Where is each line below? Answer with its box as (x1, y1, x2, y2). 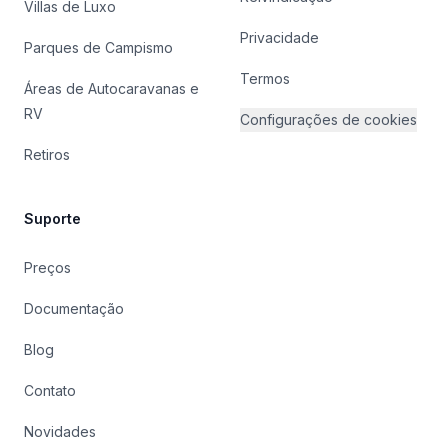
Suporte (24, 210, 81, 228)
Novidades (24, 423, 96, 441)
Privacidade (240, 29, 319, 47)
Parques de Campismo (24, 39, 173, 57)
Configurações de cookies (240, 111, 417, 129)
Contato (24, 382, 76, 400)
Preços (24, 259, 71, 277)
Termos (240, 70, 290, 88)
